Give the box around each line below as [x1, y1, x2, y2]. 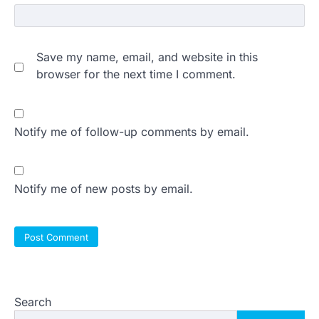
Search [14, 295, 51, 310]
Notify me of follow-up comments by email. [14, 124, 249, 139]
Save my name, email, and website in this [36, 49, 258, 64]
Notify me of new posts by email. [14, 181, 193, 196]
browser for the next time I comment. [36, 66, 236, 81]
